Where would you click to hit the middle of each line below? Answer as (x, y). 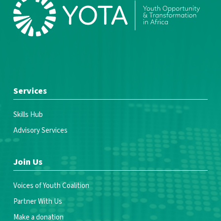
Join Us (28, 162)
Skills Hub (28, 115)
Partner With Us (37, 202)
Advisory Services (40, 130)
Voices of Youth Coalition (51, 186)
